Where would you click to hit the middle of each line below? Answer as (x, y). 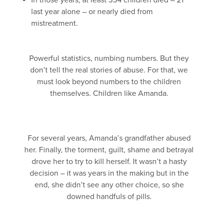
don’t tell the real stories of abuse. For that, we (109, 70)
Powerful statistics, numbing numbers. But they (109, 58)
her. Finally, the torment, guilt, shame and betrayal (109, 150)
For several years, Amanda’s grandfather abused (109, 138)
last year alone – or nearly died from (92, 12)
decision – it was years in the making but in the (109, 173)
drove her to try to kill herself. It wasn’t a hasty (109, 162)
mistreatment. (54, 23)
